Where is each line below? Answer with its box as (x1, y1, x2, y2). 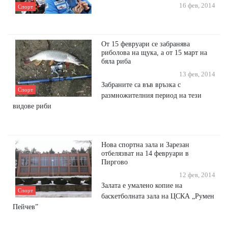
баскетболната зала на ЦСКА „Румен (101, 192, 215, 201)
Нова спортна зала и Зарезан (101, 140, 190, 149)
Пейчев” (13, 203, 38, 211)
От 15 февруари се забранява (101, 40, 190, 48)
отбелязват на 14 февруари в (101, 149, 189, 158)
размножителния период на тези (101, 91, 202, 100)
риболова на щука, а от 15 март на (101, 48, 208, 57)
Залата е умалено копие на (101, 181, 183, 190)
